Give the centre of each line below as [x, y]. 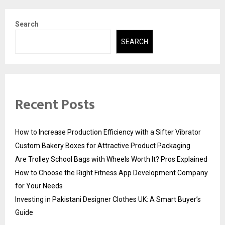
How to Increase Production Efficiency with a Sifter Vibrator [108, 132]
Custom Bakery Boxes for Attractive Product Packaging [103, 145]
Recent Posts [55, 104]
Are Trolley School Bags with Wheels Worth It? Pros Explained [111, 159]
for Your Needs [39, 186]
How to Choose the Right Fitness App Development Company [111, 173]
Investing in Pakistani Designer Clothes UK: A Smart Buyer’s [108, 199]
